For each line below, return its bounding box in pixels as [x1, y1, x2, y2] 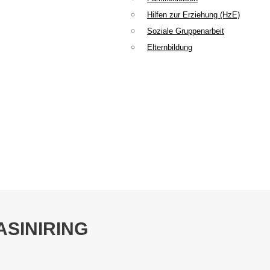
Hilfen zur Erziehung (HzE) [147, 10, 240, 20]
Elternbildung [147, 43, 192, 52]
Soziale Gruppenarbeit [147, 27, 224, 36]
